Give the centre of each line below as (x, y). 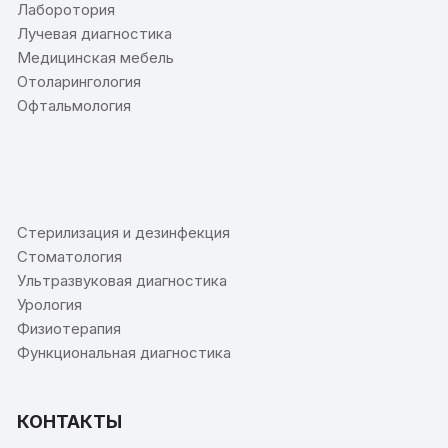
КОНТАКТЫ (70, 421)
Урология (50, 304)
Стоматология (70, 256)
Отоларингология (79, 81)
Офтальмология (74, 105)
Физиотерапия (69, 328)
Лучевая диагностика (95, 33)
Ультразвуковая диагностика (122, 280)
